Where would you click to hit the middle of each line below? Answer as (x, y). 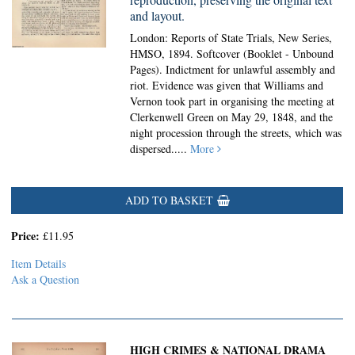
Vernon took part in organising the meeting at (233, 101)
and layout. (158, 15)
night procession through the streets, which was (236, 133)
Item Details (38, 263)
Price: (27, 236)
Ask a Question (45, 279)
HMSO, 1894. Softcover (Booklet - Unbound (232, 53)
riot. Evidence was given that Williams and (227, 85)
